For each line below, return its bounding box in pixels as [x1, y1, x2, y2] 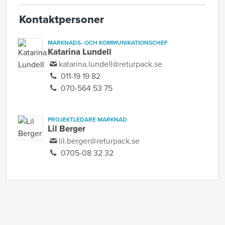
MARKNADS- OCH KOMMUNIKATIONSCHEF [48, 39, 168, 46]
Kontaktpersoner [19, 13, 104, 26]
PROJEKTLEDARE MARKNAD [48, 116, 127, 123]
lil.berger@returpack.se [59, 136, 140, 146]
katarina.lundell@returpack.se [59, 59, 163, 69]
